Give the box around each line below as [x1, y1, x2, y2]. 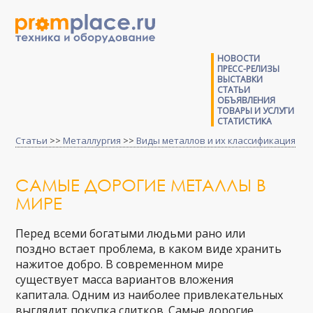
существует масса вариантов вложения [15, 272, 234, 287]
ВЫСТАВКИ [217, 73, 263, 85]
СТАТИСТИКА [217, 115, 272, 127]
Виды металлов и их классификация [136, 134, 296, 147]
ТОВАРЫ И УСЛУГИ [217, 105, 294, 117]
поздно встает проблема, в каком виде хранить [15, 241, 282, 256]
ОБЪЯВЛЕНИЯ [217, 94, 275, 106]
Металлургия [63, 134, 122, 147]
